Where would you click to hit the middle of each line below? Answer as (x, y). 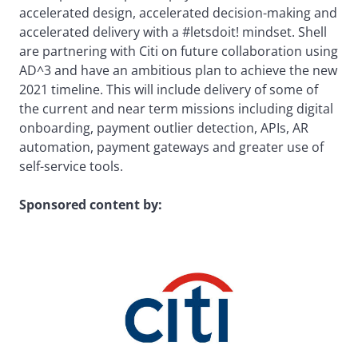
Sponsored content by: (91, 205)
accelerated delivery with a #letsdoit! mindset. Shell (173, 32)
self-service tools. (71, 167)
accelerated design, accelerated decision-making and (178, 13)
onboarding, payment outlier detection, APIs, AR (164, 128)
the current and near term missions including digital (176, 109)
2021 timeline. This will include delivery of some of (169, 90)
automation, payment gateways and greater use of (171, 147)
